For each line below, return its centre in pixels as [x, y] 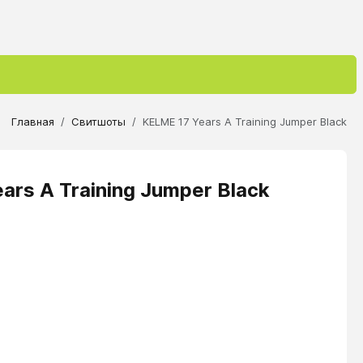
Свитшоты [98, 122]
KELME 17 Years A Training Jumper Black [245, 122]
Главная [33, 122]
